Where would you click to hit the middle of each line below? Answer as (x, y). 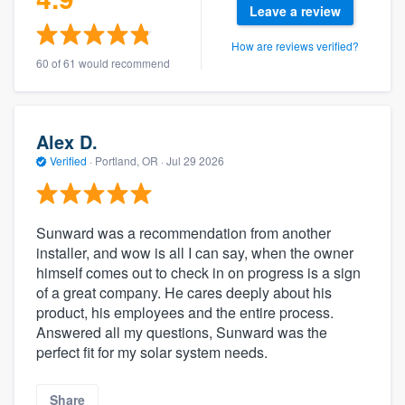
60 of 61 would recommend (103, 63)
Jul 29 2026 (195, 160)
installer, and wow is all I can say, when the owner (195, 253)
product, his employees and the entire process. (185, 313)
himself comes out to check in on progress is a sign (198, 273)
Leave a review (296, 11)
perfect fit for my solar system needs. (152, 353)
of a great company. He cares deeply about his (184, 293)
